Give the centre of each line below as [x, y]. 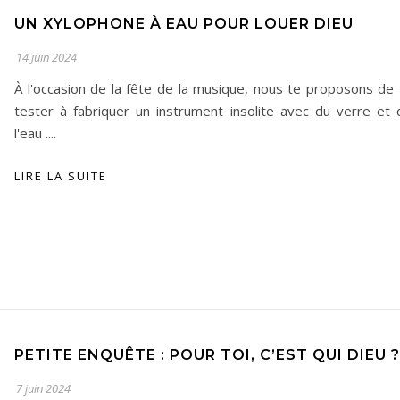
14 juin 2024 [46, 57]
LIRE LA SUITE [61, 176]
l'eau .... [35, 133]
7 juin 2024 [43, 388]
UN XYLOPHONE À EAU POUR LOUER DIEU [184, 24]
